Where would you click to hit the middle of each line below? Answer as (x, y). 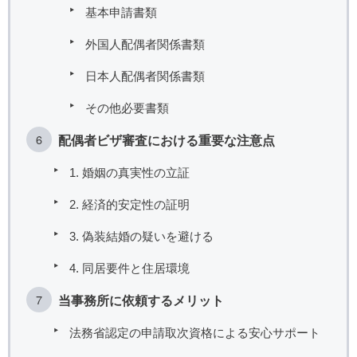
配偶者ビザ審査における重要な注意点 (167, 140)
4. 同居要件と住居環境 (129, 268)
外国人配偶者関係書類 (145, 44)
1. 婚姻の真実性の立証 (129, 172)
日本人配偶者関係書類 (145, 76)
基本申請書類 (121, 12)
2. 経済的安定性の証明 (129, 204)
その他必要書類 (127, 108)
